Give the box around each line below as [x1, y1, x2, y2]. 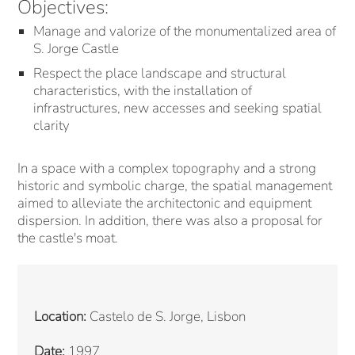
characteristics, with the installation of [33, 82, 253, 101]
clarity [33, 116, 71, 136]
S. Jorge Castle [33, 39, 120, 58]
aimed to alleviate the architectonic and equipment [17, 193, 312, 212]
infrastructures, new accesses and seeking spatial [33, 99, 323, 118]
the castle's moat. [17, 228, 119, 247]
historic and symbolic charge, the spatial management [17, 176, 333, 195]
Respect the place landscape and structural [33, 64, 287, 83]
